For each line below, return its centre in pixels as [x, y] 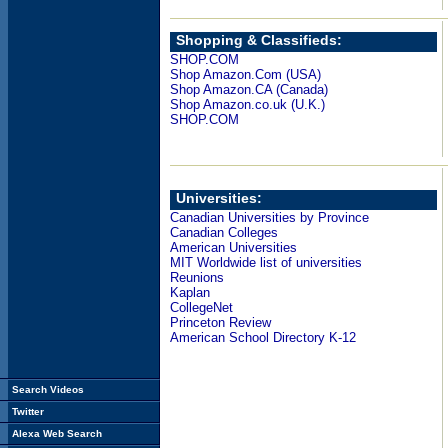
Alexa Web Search [57, 433]
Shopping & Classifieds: [259, 40]
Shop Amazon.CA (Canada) [249, 89]
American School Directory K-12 [263, 337]
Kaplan [190, 292]
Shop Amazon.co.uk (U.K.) [247, 104]
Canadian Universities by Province [269, 217]
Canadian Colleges [224, 232]
